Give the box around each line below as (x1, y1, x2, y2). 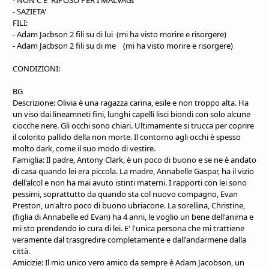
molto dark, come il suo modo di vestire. (13, 142, 156, 154)
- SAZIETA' (13, 5, 46, 17)
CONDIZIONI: (13, 62, 60, 74)
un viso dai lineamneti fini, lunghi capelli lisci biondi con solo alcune (13, 108, 250, 119)
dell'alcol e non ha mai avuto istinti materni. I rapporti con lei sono (13, 177, 247, 188)
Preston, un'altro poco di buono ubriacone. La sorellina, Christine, (13, 199, 245, 211)
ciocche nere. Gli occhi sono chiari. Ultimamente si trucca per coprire (13, 119, 254, 131)
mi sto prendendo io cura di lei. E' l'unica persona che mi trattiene (13, 222, 244, 234)
